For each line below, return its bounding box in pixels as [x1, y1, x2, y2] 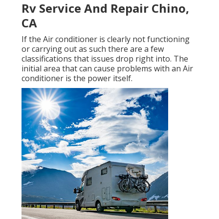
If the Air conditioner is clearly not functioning [22, 34, 190, 45]
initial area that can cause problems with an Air [22, 63, 193, 74]
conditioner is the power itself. [22, 73, 132, 84]
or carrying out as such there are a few [22, 44, 164, 55]
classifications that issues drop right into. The [22, 53, 188, 65]
